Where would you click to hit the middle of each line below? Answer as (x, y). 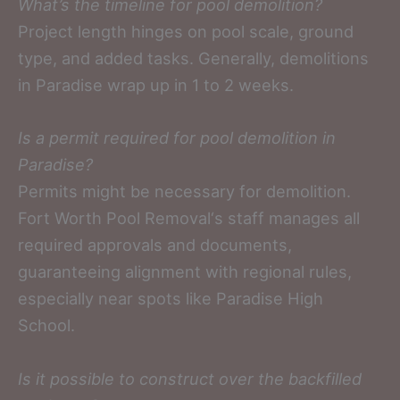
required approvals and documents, (155, 245)
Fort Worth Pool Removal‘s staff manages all (189, 218)
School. (46, 325)
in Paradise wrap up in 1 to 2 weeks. (156, 85)
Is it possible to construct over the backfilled (190, 378)
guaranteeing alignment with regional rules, (185, 272)
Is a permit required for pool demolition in (177, 138)
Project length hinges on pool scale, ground (186, 32)
